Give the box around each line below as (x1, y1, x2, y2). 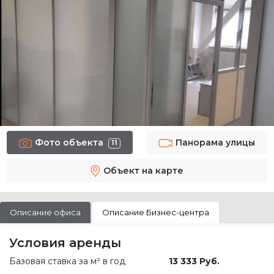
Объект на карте (103, 165, 183, 176)
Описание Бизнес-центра (102, 207, 209, 217)
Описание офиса (10, 207, 81, 217)
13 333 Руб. (169, 255, 220, 267)
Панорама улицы (176, 137, 256, 149)
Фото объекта (34, 137, 103, 149)
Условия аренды (9, 235, 121, 250)
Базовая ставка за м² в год (9, 255, 125, 267)
